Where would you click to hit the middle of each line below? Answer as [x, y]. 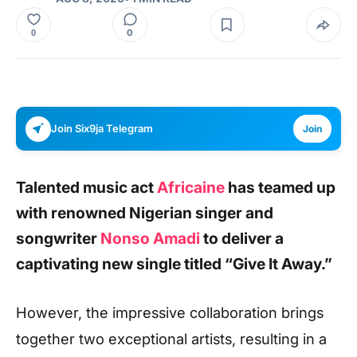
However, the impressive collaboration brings [170, 312]
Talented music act [86, 187]
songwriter [58, 238]
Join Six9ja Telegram [102, 128]
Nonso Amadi [150, 238]
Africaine [191, 187]
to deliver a [242, 238]
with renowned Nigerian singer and [145, 213]
